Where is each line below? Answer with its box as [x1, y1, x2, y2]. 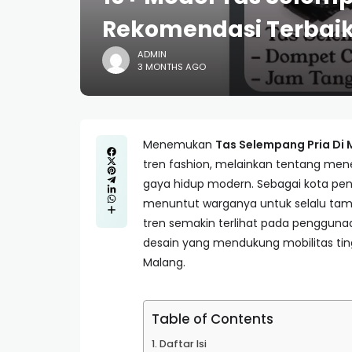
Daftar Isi [159, 337, 207, 350]
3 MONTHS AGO [137, 60, 206, 73]
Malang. [143, 255, 185, 270]
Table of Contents [152, 310, 273, 329]
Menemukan [143, 137, 215, 152]
